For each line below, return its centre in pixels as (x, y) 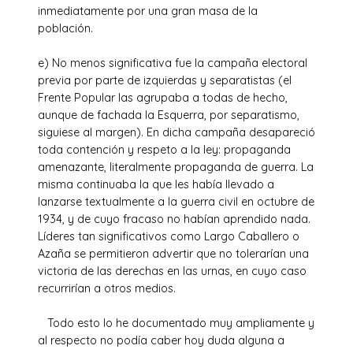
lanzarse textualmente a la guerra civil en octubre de (176, 201)
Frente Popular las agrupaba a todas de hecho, (163, 97)
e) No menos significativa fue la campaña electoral (173, 63)
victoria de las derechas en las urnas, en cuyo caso (172, 271)
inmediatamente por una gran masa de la (148, 11)
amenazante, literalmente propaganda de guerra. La (176, 167)
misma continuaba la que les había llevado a (156, 184)
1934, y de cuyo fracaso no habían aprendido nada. (174, 219)
